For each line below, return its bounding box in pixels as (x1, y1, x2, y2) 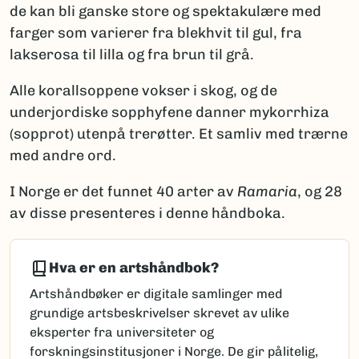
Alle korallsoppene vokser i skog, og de (10, 81, 277, 99)
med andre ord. (10, 146, 116, 164)
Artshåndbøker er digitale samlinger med (30, 285, 282, 301)
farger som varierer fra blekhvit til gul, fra (10, 23, 302, 42)
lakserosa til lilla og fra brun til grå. (10, 45, 254, 63)
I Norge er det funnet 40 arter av (10, 182, 237, 200)
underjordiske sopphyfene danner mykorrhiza (10, 103, 329, 121)
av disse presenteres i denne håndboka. (10, 204, 285, 222)
